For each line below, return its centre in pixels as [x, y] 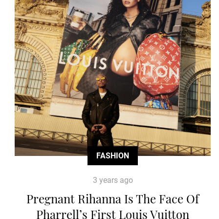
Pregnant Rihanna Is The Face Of [113, 198]
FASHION [113, 155]
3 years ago [113, 180]
